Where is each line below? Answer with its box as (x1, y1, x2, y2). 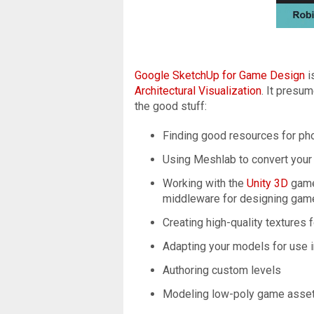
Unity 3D (247, 176, 288, 190)
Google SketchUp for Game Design (135, 68, 305, 82)
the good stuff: (135, 99, 207, 113)
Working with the (163, 176, 247, 190)
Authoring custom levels (163, 263, 281, 277)
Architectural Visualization (135, 83, 261, 97)
